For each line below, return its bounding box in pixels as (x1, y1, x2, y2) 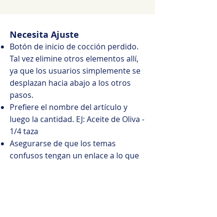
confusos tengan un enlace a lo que (10, 150, 139, 161)
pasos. (10, 90, 33, 100)
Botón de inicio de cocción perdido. (10, 41, 139, 52)
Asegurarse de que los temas (10, 138, 116, 149)
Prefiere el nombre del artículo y (10, 102, 127, 112)
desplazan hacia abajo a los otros (10, 77, 131, 88)
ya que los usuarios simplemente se (10, 65, 140, 76)
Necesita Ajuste (10, 29, 79, 41)
